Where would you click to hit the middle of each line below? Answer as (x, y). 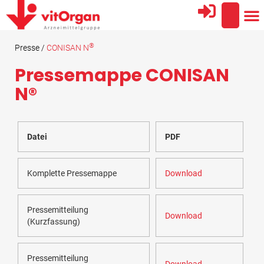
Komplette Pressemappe (72, 174)
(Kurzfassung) (54, 222)
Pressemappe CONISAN (122, 76)
